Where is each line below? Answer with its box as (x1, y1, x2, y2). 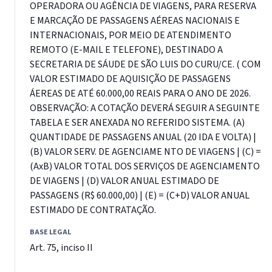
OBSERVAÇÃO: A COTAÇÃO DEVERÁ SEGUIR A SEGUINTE (30, 101, 260, 115)
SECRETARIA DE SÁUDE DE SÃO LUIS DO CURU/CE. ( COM (30, 57, 261, 71)
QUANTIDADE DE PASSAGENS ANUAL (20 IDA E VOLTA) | (30, 130, 256, 144)
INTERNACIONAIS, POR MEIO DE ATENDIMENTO (30, 28, 231, 42)
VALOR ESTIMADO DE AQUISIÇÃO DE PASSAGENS (30, 72, 231, 86)
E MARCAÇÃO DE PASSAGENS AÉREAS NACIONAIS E (30, 13, 240, 27)
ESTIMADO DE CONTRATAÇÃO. (30, 203, 156, 217)
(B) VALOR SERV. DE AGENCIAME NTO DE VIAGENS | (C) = (30, 144, 261, 158)
